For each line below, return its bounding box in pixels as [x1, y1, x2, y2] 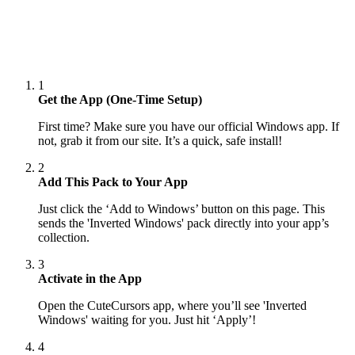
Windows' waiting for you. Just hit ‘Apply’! [38, 313, 256, 327]
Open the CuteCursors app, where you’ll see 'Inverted [38, 299, 307, 313]
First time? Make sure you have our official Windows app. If [38, 120, 339, 134]
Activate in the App [38, 272, 142, 286]
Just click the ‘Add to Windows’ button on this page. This [38, 202, 325, 216]
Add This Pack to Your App [38, 175, 188, 189]
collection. [38, 231, 90, 245]
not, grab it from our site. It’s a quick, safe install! [38, 134, 282, 148]
